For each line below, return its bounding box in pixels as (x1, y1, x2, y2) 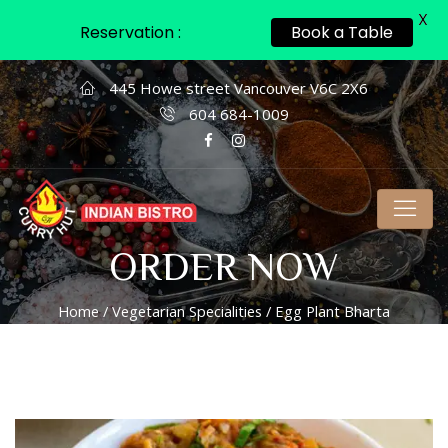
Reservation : (80, 21, 181, 44)
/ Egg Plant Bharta (262, 301, 390, 321)
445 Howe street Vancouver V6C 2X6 (105, 78, 368, 98)
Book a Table (291, 21, 393, 44)
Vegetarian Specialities (112, 301, 262, 321)
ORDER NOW (109, 245, 339, 285)
